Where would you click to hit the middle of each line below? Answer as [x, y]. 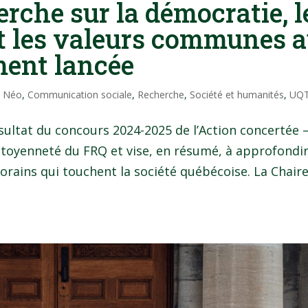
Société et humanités [237, 94]
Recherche [161, 94]
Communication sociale [80, 94]
